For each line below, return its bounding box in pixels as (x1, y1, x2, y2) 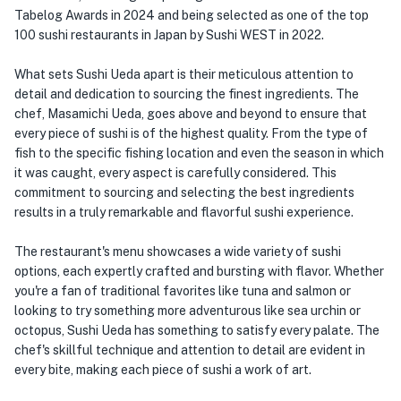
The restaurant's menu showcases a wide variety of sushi (14, 244, 341, 259)
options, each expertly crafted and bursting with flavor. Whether (14, 264, 384, 278)
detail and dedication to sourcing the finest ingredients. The (14, 87, 359, 101)
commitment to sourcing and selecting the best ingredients (14, 185, 354, 200)
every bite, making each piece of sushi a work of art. (14, 363, 311, 377)
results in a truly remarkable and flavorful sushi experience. (14, 205, 354, 219)
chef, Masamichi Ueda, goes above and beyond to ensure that (14, 107, 367, 121)
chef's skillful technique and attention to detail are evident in (14, 343, 365, 357)
